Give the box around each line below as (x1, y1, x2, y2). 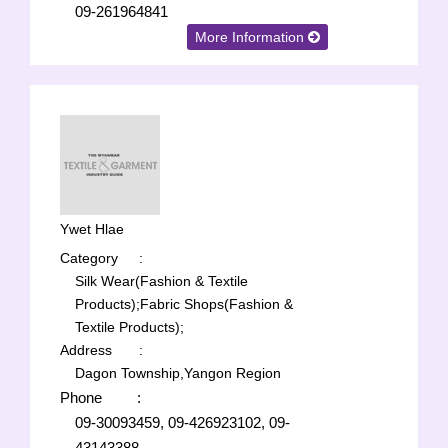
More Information (195, 29, 309, 45)
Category (60, 250, 118, 266)
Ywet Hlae (60, 221, 124, 237)
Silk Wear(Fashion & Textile (75, 273, 248, 289)
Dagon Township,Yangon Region (75, 365, 281, 381)
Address (60, 342, 112, 358)
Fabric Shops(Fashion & (140, 296, 293, 312)
